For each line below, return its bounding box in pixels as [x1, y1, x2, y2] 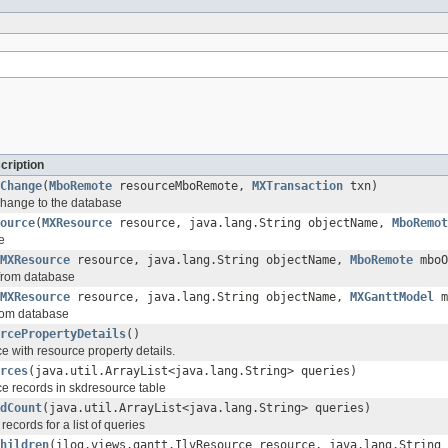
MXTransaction [252, 179, 343, 194]
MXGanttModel [350, 290, 434, 305]
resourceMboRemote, [112, 179, 252, 194]
